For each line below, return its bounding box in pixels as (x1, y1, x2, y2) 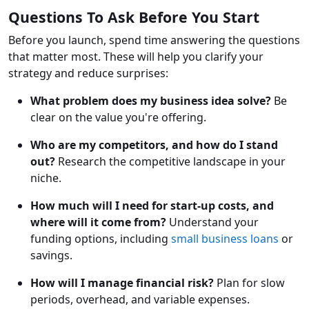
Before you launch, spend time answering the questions (8, 32, 300, 48)
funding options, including (30, 231, 171, 247)
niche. (30, 170, 61, 186)
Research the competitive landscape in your (55, 154, 286, 170)
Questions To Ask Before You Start (8, 7, 259, 28)
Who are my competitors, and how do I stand (30, 137, 278, 153)
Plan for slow (214, 275, 285, 291)
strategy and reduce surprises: (8, 66, 168, 81)
